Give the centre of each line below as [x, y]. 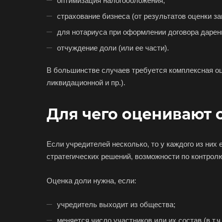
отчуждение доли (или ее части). [113, 48]
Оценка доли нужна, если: [91, 180]
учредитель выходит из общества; [116, 204]
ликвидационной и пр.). [86, 82]
